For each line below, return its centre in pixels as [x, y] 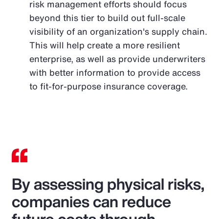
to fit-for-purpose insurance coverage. [109, 86]
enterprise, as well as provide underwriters [117, 59]
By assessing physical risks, [108, 184]
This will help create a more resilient [105, 45]
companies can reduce [91, 202]
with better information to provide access [115, 73]
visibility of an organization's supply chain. [118, 32]
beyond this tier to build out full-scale [107, 18]
